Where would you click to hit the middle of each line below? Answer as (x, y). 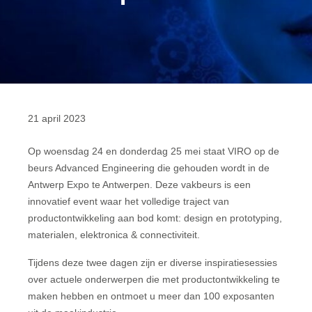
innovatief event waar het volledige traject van (128, 201)
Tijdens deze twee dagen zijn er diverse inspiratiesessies (153, 263)
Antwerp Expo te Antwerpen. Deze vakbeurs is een (139, 185)
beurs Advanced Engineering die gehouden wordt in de (149, 168)
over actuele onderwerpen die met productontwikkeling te (154, 279)
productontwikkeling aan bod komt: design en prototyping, (155, 218)
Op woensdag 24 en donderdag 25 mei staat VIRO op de (154, 151)
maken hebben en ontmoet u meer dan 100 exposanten (151, 296)
